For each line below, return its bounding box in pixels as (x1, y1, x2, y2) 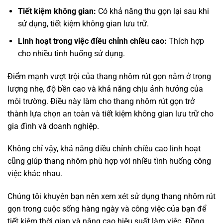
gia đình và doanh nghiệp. (7, 121, 99, 131)
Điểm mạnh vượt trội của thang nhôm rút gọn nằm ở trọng (7, 71, 211, 81)
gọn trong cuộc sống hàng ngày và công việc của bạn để (7, 204, 206, 214)
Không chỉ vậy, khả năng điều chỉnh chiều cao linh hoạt (7, 144, 201, 154)
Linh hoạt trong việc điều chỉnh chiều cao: (17, 36, 167, 46)
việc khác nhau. (7, 169, 62, 179)
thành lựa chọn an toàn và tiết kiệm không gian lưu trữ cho (7, 109, 214, 118)
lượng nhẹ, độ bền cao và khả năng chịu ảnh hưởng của (7, 84, 203, 94)
